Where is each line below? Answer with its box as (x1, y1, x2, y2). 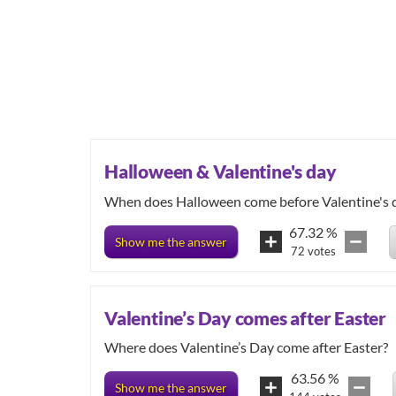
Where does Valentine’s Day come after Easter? (104, 339, 388, 356)
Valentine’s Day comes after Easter (104, 306, 386, 329)
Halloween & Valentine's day (104, 160, 337, 183)
